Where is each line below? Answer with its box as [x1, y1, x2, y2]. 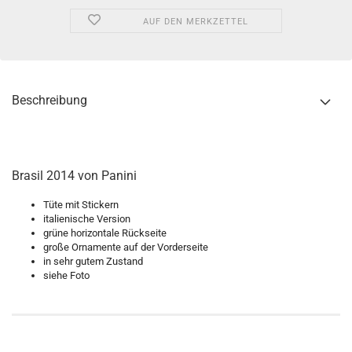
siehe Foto [43, 269, 90, 281]
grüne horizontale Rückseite [43, 227, 167, 239]
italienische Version [43, 213, 130, 225]
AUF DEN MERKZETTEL [142, 16, 248, 27]
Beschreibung [12, 93, 87, 108]
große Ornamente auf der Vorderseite [43, 241, 208, 253]
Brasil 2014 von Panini [12, 168, 137, 183]
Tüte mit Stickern [43, 199, 119, 211]
